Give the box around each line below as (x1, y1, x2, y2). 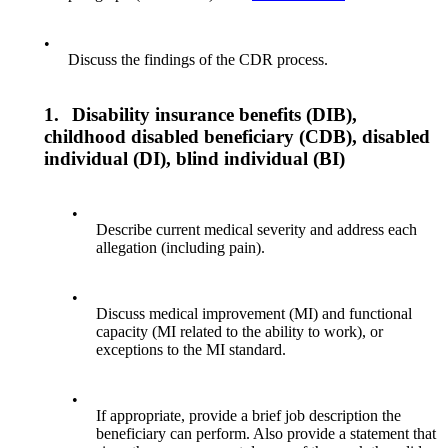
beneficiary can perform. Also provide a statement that (96, 424, 437, 442)
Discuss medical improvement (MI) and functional (96, 304, 413, 322)
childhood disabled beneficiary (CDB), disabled (44, 125, 430, 147)
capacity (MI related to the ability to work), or (96, 322, 384, 340)
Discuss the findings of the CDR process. (68, 51, 328, 69)
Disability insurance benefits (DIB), (72, 103, 358, 125)
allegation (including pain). (96, 238, 266, 256)
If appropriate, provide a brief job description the (96, 406, 402, 424)
